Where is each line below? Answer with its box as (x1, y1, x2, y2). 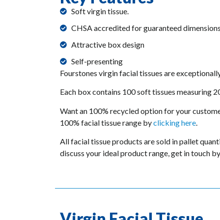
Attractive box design (71, 39, 144, 49)
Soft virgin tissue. (71, 6, 129, 16)
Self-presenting (71, 56, 123, 66)
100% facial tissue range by (60, 117, 153, 127)
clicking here (153, 117, 196, 127)
